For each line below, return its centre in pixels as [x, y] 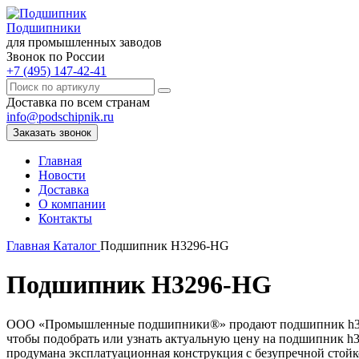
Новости [62, 175]
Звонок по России [56, 56]
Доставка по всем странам [78, 102]
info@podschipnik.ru [60, 117]
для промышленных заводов [84, 42]
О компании [72, 204]
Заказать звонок [52, 133]
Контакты [65, 218]
